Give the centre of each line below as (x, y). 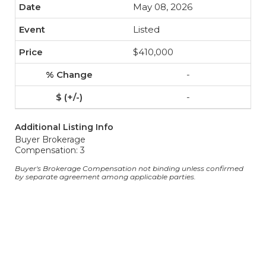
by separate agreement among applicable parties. (105, 177)
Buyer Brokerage (50, 140)
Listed (146, 29)
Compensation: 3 (50, 150)
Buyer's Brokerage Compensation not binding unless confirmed (129, 168)
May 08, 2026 (163, 7)
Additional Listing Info (64, 127)
